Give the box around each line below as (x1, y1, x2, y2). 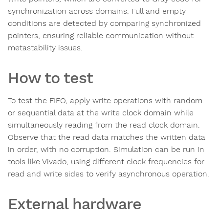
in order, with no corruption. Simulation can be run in (8, 145, 204, 154)
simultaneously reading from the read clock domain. (8, 120, 200, 130)
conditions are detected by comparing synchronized (8, 19, 201, 28)
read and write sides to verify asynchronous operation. (8, 169, 209, 179)
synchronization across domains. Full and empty (8, 6, 186, 16)
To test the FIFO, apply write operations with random (8, 96, 202, 106)
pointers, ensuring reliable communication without (8, 31, 194, 41)
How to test (8, 68, 93, 88)
